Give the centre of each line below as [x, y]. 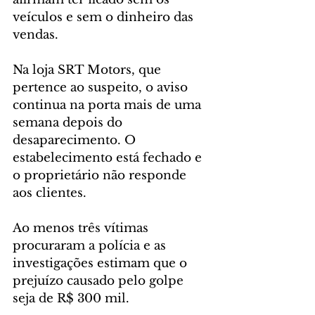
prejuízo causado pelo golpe [100, 281]
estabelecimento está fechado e [109, 158]
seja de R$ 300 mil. [71, 299]
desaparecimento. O [76, 141]
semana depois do [69, 123]
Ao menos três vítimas [82, 229]
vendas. [36, 35]
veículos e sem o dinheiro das [105, 18]
